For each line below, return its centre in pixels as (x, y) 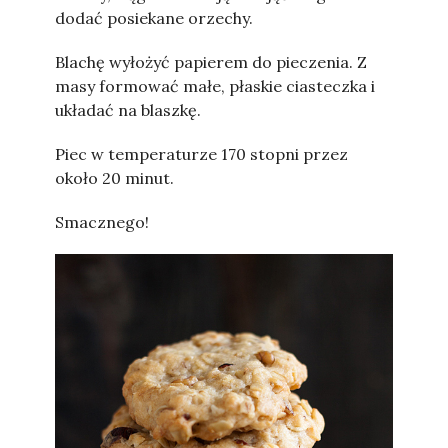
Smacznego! (102, 222)
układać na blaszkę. (128, 110)
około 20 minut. (114, 178)
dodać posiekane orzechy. (154, 18)
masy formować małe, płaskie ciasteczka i (215, 86)
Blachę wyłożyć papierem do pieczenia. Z (211, 62)
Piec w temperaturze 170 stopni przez (201, 154)
